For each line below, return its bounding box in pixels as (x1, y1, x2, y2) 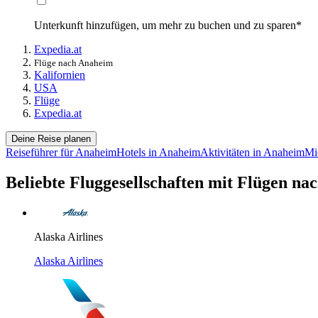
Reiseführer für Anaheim (6, 146, 116, 159)
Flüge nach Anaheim (34, 57, 113, 69)
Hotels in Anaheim (116, 146, 200, 159)
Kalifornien (34, 69, 85, 82)
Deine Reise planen (11, 133, 91, 145)
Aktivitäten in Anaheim (200, 146, 305, 159)
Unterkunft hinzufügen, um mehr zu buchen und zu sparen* (34, 19, 302, 32)
